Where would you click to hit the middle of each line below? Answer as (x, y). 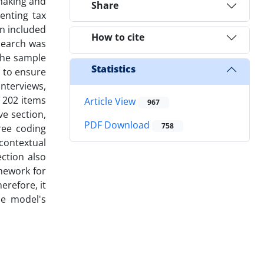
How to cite (118, 37)
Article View (111, 101)
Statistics (113, 69)
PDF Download (118, 125)
